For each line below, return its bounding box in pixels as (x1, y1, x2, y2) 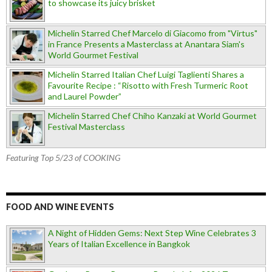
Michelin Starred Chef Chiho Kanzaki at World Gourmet (48, 110, 257, 121)
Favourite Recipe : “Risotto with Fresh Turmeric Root (48, 80, 248, 91)
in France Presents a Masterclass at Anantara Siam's (48, 39, 245, 50)
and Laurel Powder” (48, 91, 121, 102)
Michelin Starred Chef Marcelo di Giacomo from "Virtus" (48, 28, 257, 39)
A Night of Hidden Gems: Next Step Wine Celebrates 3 (48, 228, 256, 239)
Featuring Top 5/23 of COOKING (6, 152, 120, 163)
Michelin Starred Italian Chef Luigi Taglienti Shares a (48, 69, 244, 80)
